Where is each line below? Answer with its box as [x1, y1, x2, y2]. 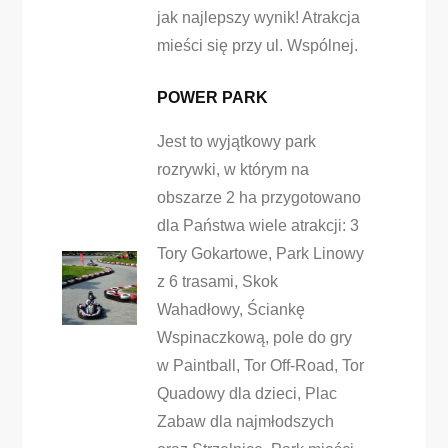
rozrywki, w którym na [156, 161, 309, 178]
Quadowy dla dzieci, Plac [156, 385, 337, 402]
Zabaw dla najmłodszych [156, 413, 334, 430]
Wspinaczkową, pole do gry [156, 329, 352, 346]
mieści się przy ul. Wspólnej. [156, 37, 358, 54]
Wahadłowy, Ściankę [156, 301, 305, 318]
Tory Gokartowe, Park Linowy [156, 245, 364, 262]
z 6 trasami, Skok [156, 273, 278, 290]
